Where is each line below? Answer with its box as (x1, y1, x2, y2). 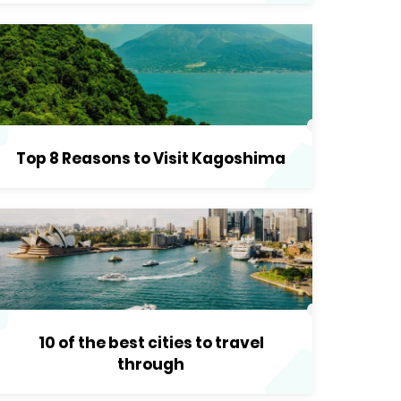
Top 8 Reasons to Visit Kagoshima (16, 148, 286, 169)
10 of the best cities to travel (38, 332, 264, 354)
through (117, 354, 184, 375)
